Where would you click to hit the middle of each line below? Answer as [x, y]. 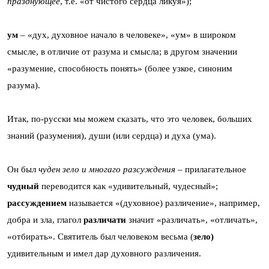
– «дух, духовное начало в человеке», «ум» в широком [127, 35]
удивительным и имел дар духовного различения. [104, 253]
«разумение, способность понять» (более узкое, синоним [120, 68]
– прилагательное [211, 169]
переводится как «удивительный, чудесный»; [130, 186]
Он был [23, 169]
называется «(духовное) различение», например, [163, 203]
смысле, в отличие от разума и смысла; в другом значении [122, 51]
